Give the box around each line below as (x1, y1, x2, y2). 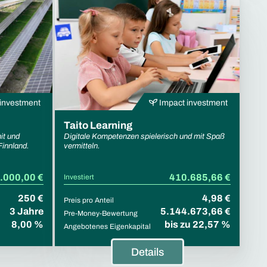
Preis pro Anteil (64, 195, 114, 204)
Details (131, 246, 164, 258)
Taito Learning (64, 119, 132, 131)
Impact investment (157, 98, 228, 107)
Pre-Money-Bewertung (64, 209, 138, 218)
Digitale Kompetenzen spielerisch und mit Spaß (64, 132, 225, 141)
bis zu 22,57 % (164, 219, 231, 229)
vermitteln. (64, 141, 100, 150)
